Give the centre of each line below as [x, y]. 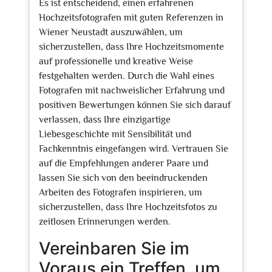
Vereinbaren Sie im [114, 248]
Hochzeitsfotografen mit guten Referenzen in [131, 18]
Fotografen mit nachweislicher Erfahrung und [132, 90]
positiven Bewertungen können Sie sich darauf [135, 105]
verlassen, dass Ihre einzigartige [105, 120]
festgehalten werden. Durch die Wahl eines [127, 76]
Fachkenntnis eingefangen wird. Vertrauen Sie [134, 149]
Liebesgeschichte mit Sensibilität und [115, 134]
